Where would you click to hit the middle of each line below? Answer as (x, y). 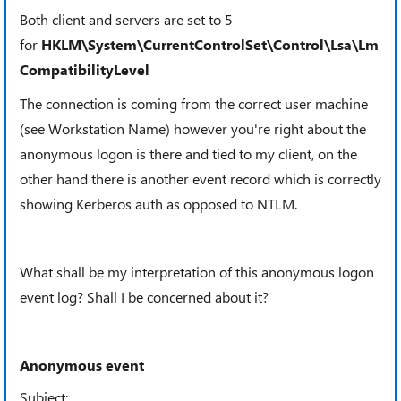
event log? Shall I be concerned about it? (144, 297)
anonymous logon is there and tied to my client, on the (188, 154)
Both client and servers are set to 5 (126, 19)
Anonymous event (82, 365)
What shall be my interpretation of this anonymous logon (197, 272)
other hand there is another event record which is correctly (200, 179)
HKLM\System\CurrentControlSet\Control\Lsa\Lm (210, 44)
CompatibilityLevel (85, 69)
